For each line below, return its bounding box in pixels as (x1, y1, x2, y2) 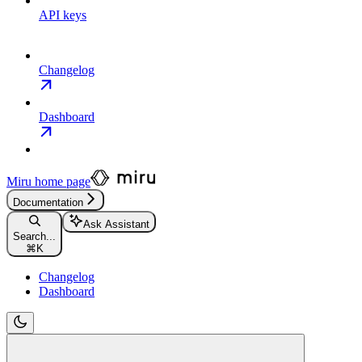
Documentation (13, 196, 83, 208)
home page (32, 174, 90, 188)
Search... (13, 229, 56, 242)
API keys (39, 7, 86, 22)
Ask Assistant (83, 217, 149, 230)
